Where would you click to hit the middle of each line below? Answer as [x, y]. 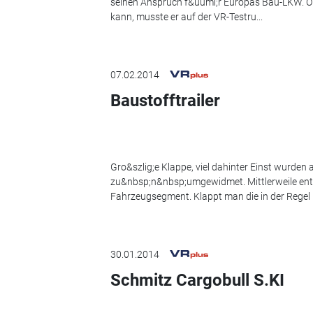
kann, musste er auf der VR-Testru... [186, 16]
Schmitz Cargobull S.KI [197, 281]
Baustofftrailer [165, 101]
